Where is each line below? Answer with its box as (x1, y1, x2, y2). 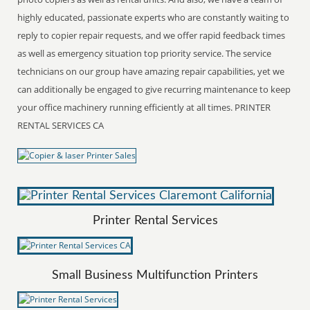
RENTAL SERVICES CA (17, 118, 104, 131)
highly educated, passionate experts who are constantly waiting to (17, 10, 290, 24)
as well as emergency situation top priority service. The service (17, 46, 272, 60)
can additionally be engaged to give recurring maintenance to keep (17, 82, 291, 95)
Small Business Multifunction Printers (52, 268, 258, 282)
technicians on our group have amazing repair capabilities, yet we (17, 64, 285, 77)
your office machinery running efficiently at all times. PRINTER (17, 100, 271, 113)
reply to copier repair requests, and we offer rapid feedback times (17, 28, 286, 42)
